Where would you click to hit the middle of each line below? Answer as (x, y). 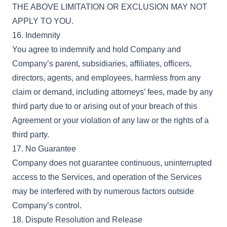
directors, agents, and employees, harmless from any (106, 78)
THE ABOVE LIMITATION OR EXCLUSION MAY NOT (110, 7)
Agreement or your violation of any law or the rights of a (110, 120)
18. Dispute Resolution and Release (77, 220)
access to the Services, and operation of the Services (107, 177)
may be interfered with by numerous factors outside (103, 191)
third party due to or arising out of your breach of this (105, 106)
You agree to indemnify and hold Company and (97, 49)
